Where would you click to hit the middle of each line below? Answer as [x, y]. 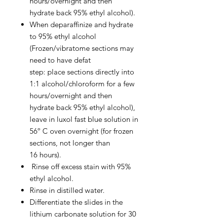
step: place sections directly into [82, 72]
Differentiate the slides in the [76, 202]
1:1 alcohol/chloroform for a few [82, 84]
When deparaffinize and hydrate [81, 24]
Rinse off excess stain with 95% [80, 166]
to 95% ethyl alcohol [63, 36]
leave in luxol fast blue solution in [84, 119]
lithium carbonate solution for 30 [83, 214]
